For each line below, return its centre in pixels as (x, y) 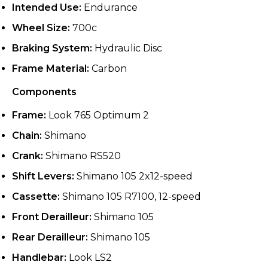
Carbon (108, 68)
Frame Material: (51, 68)
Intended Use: (47, 7)
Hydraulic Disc (127, 48)
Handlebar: (39, 258)
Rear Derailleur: (50, 237)
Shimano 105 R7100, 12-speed (130, 197)
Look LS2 (89, 258)
